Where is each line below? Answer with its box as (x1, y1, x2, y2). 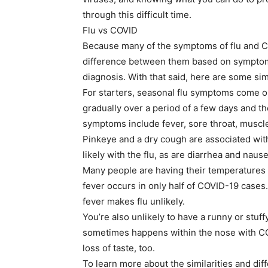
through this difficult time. (83, 9, 191, 21)
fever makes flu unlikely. (83, 196, 185, 208)
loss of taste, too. (83, 242, 155, 254)
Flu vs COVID (83, 25, 138, 36)
